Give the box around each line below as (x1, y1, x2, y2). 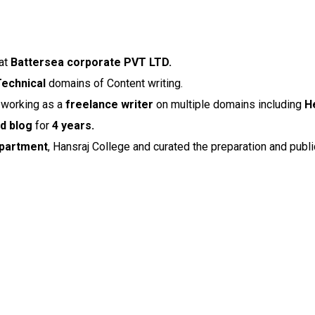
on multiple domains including (153, 98, 304, 111)
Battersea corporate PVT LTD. (11, 56, 172, 69)
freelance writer (65, 98, 153, 111)
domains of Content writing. (46, 77, 183, 90)
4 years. (52, 119, 94, 132)
